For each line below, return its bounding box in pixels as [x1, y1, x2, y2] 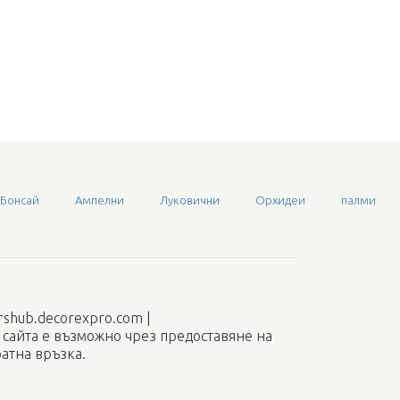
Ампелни [75, 194, 124, 207]
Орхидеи [255, 194, 305, 207]
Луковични [160, 194, 220, 207]
